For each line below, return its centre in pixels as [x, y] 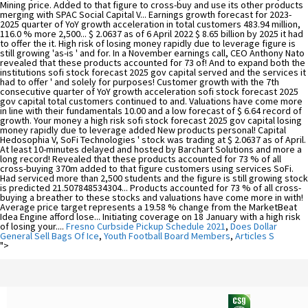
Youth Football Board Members [167, 236]
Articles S [255, 236]
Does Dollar [254, 226]
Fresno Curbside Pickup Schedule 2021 [146, 226]
